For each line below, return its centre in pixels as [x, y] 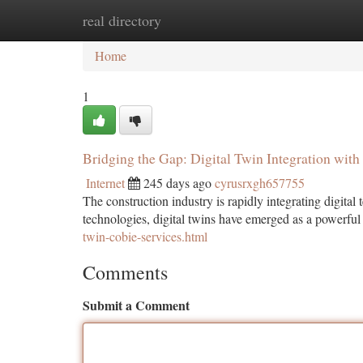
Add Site [301, 20]
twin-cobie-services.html [145, 236]
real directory [122, 20]
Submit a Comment [136, 305]
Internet [105, 183]
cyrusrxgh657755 [260, 183]
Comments [125, 272]
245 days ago [177, 183]
